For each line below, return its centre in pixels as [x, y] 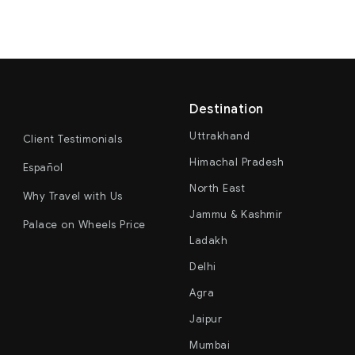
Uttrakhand [219, 136]
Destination [227, 109]
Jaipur [206, 319]
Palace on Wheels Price [84, 224]
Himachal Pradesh [237, 162]
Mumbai [210, 345]
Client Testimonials [73, 139]
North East [217, 188]
